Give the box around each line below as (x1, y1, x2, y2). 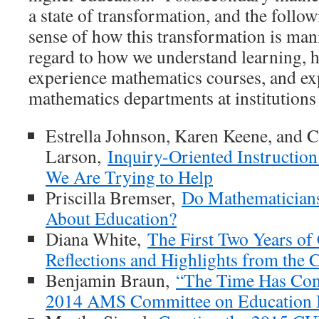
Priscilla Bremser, (46, 185, 182, 209)
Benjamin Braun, (46, 268, 176, 292)
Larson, (46, 144, 108, 168)
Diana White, (46, 226, 147, 251)
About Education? (46, 206, 177, 230)
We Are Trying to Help (46, 164, 213, 189)
